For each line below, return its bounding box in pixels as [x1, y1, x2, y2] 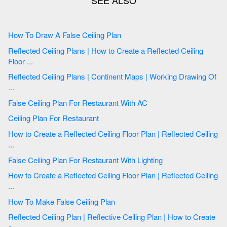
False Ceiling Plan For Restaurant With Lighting [69, 154, 163, 165]
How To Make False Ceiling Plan [56, 196, 117, 207]
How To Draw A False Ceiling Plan [62, 29, 123, 40]
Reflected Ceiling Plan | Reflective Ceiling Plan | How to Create [8, 211, 42, 222]
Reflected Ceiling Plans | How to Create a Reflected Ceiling [8, 45, 42, 56]
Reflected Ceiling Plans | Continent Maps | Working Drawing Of [8, 71, 42, 82]
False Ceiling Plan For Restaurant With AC [137, 97, 149, 108]
